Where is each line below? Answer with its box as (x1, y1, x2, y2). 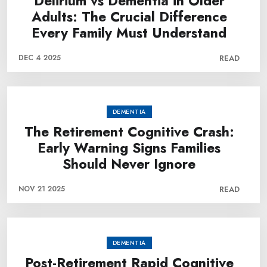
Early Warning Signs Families (38, 138, 221, 158)
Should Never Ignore (63, 154, 195, 174)
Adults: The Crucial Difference (31, 7, 227, 27)
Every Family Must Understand (32, 23, 226, 43)
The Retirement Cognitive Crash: (24, 122, 234, 142)
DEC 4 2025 (18, 52, 61, 63)
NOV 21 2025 (18, 184, 65, 194)
